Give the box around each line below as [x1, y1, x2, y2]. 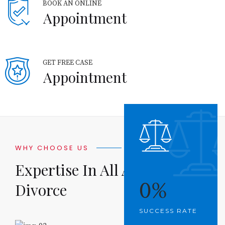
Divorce [15, 180, 67, 200]
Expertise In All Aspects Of [15, 160, 192, 180]
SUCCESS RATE [139, 207, 197, 215]
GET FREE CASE [43, 58, 92, 68]
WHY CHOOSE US [15, 143, 89, 153]
